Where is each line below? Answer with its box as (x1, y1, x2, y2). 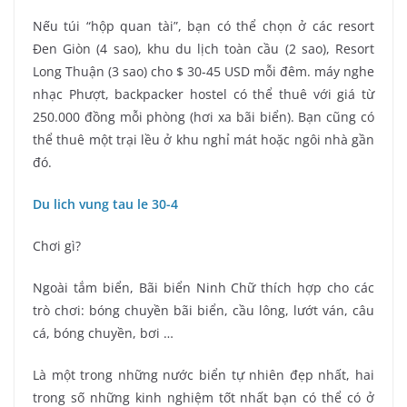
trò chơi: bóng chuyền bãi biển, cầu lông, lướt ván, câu (33, 302, 374, 320)
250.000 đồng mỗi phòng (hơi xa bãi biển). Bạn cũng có (33, 108, 374, 126)
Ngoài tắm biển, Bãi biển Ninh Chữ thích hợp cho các (33, 279, 374, 297)
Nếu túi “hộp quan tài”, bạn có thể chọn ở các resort (33, 17, 374, 35)
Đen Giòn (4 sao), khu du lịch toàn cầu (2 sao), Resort (33, 40, 374, 58)
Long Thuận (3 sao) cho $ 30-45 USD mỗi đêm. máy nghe (33, 63, 374, 81)
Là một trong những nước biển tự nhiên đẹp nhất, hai (33, 366, 374, 384)
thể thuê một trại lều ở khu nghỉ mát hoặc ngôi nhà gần (33, 131, 374, 149)
